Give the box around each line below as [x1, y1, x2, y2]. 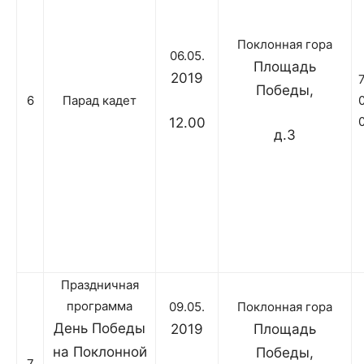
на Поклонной [52, 344, 147, 361]
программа [67, 298, 132, 314]
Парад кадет [63, 93, 136, 109]
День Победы [54, 320, 145, 337]
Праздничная [60, 277, 139, 293]
